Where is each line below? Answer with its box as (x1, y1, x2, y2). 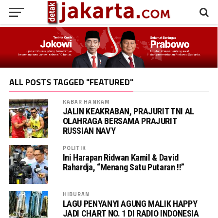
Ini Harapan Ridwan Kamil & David (62, 152, 179, 163)
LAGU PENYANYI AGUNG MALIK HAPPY (62, 198, 198, 209)
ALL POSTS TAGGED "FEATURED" (9, 75, 133, 89)
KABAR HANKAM (62, 97, 110, 106)
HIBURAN (62, 189, 90, 198)
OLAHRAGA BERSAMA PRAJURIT (62, 115, 177, 126)
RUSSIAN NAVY (62, 125, 116, 136)
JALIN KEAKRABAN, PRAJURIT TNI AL (62, 106, 194, 116)
